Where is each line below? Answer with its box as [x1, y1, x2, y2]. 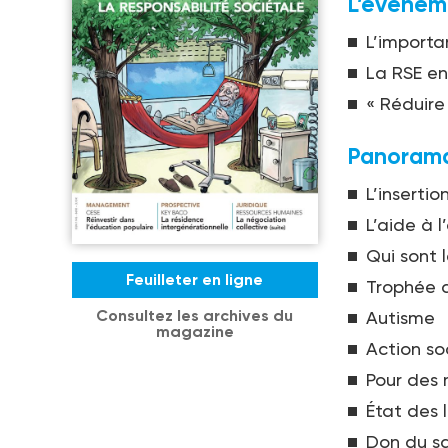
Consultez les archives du [96, 306, 294, 326]
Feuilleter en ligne [126, 270, 264, 290]
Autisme [365, 307, 435, 329]
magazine [155, 322, 234, 342]
